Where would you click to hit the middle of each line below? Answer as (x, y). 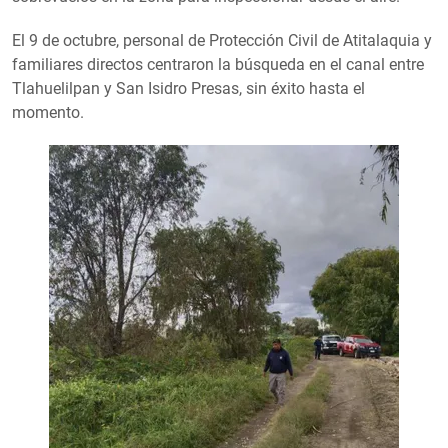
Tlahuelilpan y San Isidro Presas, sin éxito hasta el (188, 89)
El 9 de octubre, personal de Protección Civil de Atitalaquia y (222, 41)
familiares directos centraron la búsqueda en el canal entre (218, 65)
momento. (48, 113)
